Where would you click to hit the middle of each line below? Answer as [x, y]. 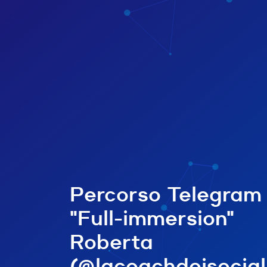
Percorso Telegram [166, 195]
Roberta [111, 243]
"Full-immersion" [152, 219]
